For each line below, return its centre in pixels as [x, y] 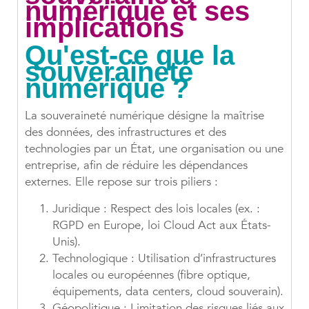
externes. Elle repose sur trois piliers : [121, 182]
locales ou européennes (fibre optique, [151, 275]
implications [104, 28]
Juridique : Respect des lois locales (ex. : [156, 209]
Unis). [67, 242]
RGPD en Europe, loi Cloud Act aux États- [162, 226]
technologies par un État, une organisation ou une [154, 149]
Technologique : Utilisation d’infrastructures [164, 259]
